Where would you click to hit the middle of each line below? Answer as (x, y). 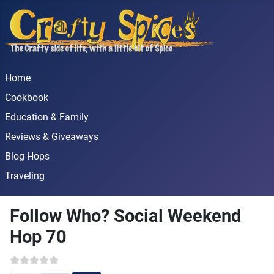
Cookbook (27, 98)
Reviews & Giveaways (52, 137)
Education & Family (47, 117)
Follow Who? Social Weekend (125, 216)
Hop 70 (38, 237)
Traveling (25, 176)
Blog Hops (27, 156)
